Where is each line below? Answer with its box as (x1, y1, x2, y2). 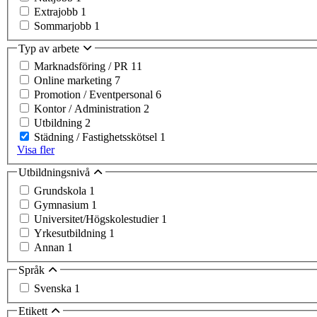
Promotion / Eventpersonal (34, 88, 156, 101)
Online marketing (34, 74, 115, 87)
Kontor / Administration (34, 103, 144, 115)
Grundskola (34, 185, 89, 197)
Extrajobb (34, 5, 81, 18)
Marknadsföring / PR (34, 60, 131, 73)
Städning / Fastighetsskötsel (34, 131, 160, 144)
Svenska (34, 282, 74, 294)
